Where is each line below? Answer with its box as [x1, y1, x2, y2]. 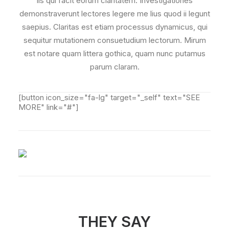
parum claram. [89, 62, 140, 72]
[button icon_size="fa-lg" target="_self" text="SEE [18, 93, 200, 102]
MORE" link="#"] [18, 102, 79, 112]
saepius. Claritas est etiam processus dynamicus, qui [21, 22, 208, 32]
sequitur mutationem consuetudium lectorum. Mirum [23, 35, 206, 45]
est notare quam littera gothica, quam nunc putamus [24, 49, 205, 58]
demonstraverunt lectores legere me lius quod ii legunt [19, 9, 210, 18]
